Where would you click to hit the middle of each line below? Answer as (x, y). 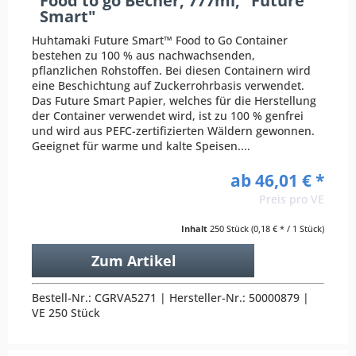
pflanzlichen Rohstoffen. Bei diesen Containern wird (172, 70)
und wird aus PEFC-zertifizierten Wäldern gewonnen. (174, 130)
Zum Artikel (133, 260)
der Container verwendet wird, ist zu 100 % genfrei (168, 115)
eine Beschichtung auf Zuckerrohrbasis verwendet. (168, 85)
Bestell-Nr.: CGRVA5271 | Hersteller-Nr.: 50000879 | (171, 297)
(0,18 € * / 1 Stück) (288, 228)
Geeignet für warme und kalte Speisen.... (141, 145)
